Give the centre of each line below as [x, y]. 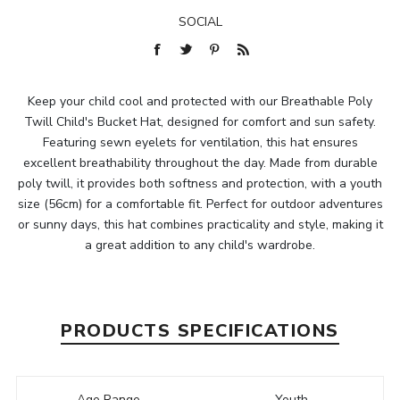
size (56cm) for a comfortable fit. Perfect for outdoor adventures [200, 204]
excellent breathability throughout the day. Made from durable [200, 163]
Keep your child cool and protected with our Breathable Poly [200, 102]
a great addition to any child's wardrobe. [200, 246]
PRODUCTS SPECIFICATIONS [200, 331]
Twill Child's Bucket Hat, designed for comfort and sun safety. [200, 122]
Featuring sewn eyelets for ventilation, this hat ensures [200, 143]
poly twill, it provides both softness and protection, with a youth [200, 184]
